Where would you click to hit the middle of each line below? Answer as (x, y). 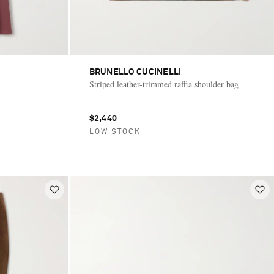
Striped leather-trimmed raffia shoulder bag (164, 84)
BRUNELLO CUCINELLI (135, 72)
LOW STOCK (115, 132)
